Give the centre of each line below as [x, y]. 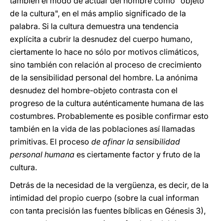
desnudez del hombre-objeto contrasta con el [94, 90]
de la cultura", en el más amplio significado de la [98, 13]
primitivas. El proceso [51, 142]
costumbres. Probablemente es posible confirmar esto [109, 116]
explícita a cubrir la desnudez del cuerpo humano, [101, 39]
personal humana [42, 154]
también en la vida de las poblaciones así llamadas [102, 129]
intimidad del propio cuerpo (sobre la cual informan [104, 198]
